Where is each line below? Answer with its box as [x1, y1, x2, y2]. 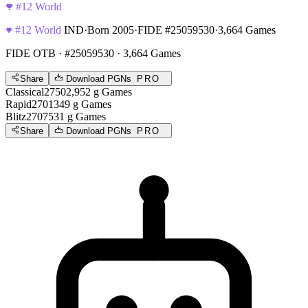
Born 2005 [87, 23, 134, 36]
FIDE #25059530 [137, 23, 214, 36]
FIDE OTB [5, 47, 56, 59]
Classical [5, 85, 44, 98]
